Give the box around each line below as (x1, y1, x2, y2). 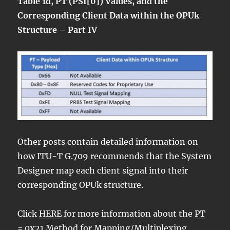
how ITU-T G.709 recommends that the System (17, 151, 212, 162)
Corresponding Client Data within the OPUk (17, 10, 200, 21)
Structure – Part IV (17, 24, 98, 35)
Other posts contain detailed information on (17, 137, 199, 147)
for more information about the (62, 208, 195, 219)
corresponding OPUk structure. (17, 180, 144, 190)
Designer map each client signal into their (17, 165, 188, 176)
